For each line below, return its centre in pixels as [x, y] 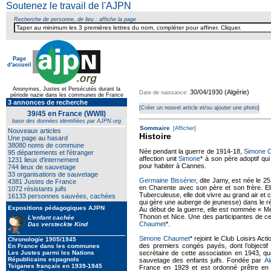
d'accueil [19, 65]
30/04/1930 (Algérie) [220, 92]
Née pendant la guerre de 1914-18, [191, 151]
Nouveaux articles [34, 131]
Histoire [155, 136]
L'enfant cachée [51, 217]
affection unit [159, 158]
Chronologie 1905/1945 [42, 239]
